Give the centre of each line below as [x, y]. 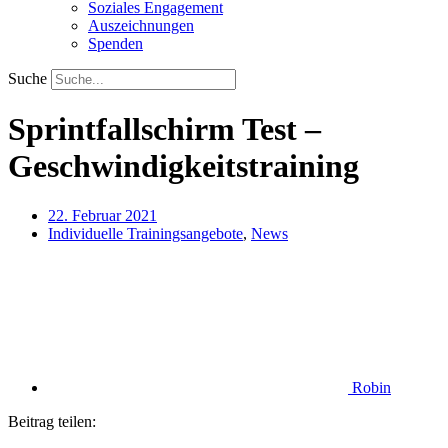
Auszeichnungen [141, 25]
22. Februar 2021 [102, 215]
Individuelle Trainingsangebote [145, 233]
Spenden [115, 43]
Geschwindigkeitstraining [183, 166]
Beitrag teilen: [52, 421]
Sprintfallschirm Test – [164, 129]
